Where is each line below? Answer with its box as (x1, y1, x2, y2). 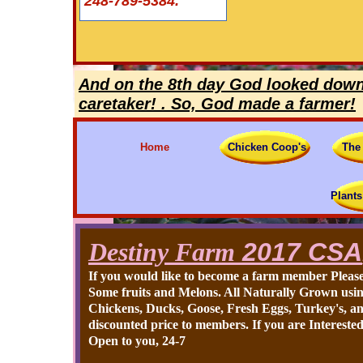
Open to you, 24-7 (88, 334, 186, 348)
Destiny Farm (88, 237, 235, 267)
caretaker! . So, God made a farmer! (79, 95, 356, 113)
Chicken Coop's (228, 141, 306, 153)
